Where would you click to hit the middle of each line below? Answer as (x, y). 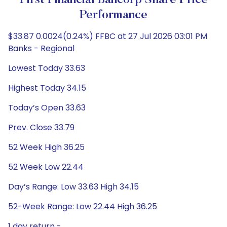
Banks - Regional (41, 48)
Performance (113, 15)
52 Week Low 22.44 (46, 167)
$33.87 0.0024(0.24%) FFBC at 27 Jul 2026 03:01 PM (108, 36)
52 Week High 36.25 (46, 147)
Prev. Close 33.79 (41, 127)
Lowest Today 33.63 (47, 68)
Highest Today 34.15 (47, 88)
